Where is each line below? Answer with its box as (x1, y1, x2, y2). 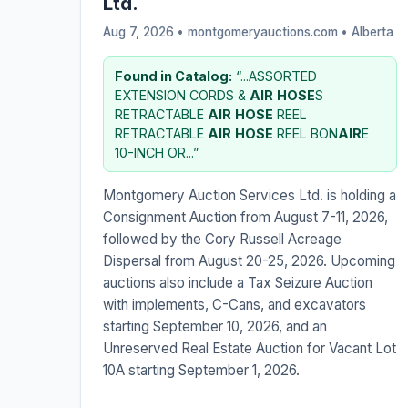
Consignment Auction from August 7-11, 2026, (103, 209, 388, 227)
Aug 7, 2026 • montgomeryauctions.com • (103, 25, 352, 40)
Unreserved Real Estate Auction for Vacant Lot (103, 340, 396, 358)
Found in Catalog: (115, 68, 232, 85)
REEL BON (273, 126, 338, 142)
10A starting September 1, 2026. (103, 362, 300, 380)
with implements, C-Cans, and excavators (103, 296, 366, 314)
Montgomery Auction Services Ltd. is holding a (103, 187, 396, 205)
